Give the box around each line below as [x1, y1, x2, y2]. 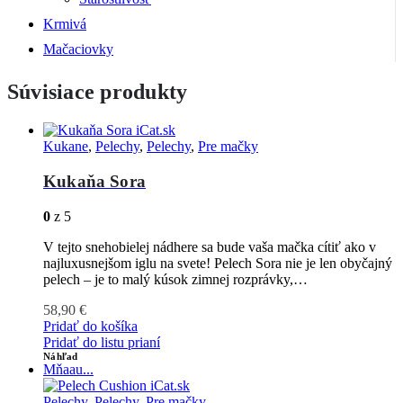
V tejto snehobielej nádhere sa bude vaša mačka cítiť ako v [43, 238, 376, 255]
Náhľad [43, 350, 78, 362]
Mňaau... [43, 361, 94, 377]
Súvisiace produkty [7, 80, 188, 104]
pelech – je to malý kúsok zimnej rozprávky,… [43, 271, 308, 287]
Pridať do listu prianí [43, 334, 160, 350]
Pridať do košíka [43, 318, 138, 334]
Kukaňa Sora [43, 171, 147, 191]
